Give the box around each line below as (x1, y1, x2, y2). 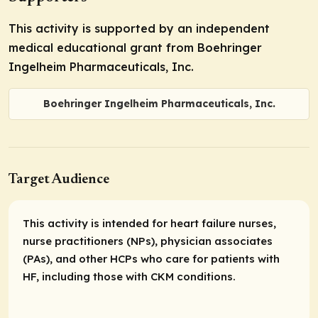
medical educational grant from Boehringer (9, 40, 262, 55)
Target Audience (9, 172, 109, 187)
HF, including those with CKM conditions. (23, 270, 236, 284)
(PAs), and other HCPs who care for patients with (23, 252, 280, 266)
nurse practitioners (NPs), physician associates (23, 234, 273, 248)
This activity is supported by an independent (9, 21, 270, 35)
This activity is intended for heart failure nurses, (23, 216, 276, 231)
